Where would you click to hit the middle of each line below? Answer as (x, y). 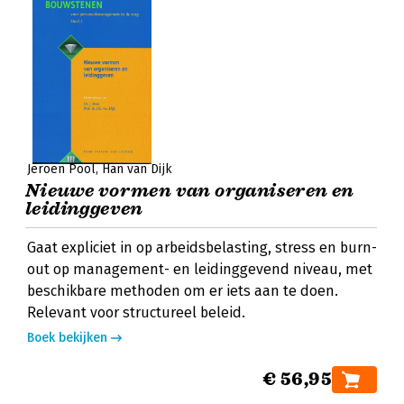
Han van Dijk (137, 169)
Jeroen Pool (61, 169)
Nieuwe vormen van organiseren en (190, 191)
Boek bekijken (67, 338)
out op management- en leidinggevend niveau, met (200, 269)
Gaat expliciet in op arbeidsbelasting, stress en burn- (202, 248)
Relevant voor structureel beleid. (136, 312)
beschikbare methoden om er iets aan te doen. (183, 291)
